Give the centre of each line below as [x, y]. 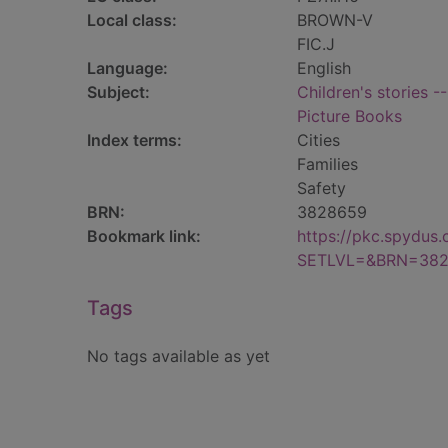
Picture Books [349, 116]
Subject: [118, 92]
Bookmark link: [144, 236]
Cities [318, 140]
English [324, 68]
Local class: [132, 20]
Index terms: [134, 140]
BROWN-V [335, 20]
